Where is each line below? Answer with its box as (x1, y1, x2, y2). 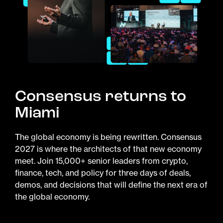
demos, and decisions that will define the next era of (15, 179, 208, 190)
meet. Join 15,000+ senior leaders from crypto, (15, 155, 188, 166)
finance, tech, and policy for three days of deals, (15, 167, 191, 178)
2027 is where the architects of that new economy (15, 143, 202, 154)
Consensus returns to (15, 86, 186, 106)
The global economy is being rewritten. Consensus (15, 131, 202, 142)
